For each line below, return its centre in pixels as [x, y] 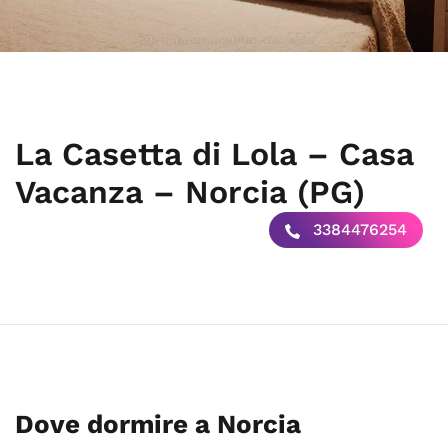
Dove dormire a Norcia [158, 424]
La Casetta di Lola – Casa [214, 154]
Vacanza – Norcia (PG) [190, 192]
